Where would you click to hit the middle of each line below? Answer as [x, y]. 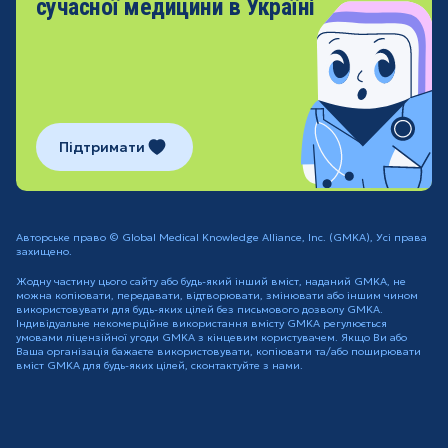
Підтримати [102, 147]
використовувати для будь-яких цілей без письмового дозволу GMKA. [199, 310]
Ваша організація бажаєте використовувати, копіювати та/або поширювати [218, 352]
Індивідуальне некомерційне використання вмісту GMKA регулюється [201, 324]
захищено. [43, 252]
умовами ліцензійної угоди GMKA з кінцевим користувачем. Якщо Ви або [211, 338]
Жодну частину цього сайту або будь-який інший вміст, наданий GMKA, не [210, 282]
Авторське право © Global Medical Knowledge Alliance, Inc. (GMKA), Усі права [221, 238]
